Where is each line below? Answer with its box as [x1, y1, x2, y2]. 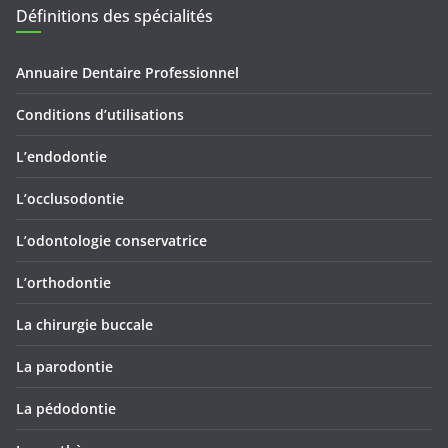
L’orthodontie [16, 273, 111, 293]
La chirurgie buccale [16, 315, 153, 335]
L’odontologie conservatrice [16, 231, 207, 251]
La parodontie [16, 357, 113, 377]
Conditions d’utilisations [16, 105, 184, 125]
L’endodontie [16, 147, 107, 167]
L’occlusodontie [16, 189, 124, 209]
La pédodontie [16, 399, 116, 419]
